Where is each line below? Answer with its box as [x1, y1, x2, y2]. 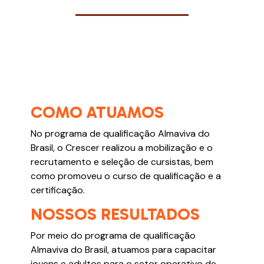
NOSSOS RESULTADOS [31, 204, 200, 224]
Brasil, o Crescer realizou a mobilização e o [31, 141, 213, 154]
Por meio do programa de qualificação [31, 229, 196, 242]
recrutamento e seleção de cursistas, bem [31, 156, 214, 169]
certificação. [31, 184, 85, 197]
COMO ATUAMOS [31, 103, 164, 123]
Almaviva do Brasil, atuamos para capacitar [31, 243, 217, 256]
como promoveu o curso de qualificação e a [31, 170, 222, 183]
